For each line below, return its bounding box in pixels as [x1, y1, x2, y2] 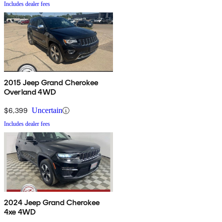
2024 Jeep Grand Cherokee [4, 198, 100, 208]
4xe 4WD [4, 207, 36, 217]
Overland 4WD [4, 87, 56, 97]
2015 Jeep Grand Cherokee [4, 78, 98, 88]
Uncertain [32, 106, 62, 115]
